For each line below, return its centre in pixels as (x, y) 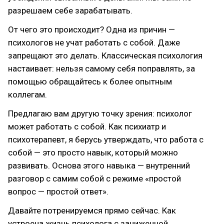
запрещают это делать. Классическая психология (105, 55)
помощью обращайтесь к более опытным (90, 81)
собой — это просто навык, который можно (93, 152)
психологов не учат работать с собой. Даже (94, 42)
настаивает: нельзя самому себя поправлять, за (101, 68)
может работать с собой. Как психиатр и (87, 126)
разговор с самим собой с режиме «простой (94, 178)
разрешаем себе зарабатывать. (70, 10)
